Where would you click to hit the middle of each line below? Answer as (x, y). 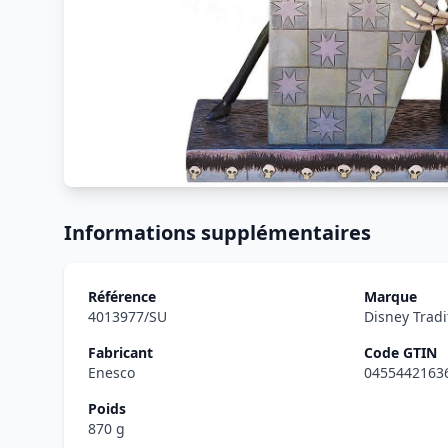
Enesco (111, 372)
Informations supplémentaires (217, 232)
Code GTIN (400, 352)
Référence (122, 296)
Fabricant (120, 352)
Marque (390, 296)
